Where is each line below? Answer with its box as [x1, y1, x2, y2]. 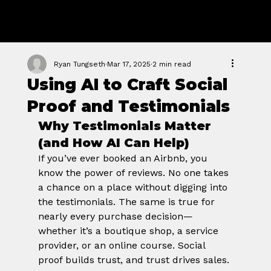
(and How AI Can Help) [38, 135, 189, 150]
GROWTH [31, 3, 100, 21]
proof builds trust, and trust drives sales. [38, 254, 229, 266]
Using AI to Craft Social [27, 75, 227, 94]
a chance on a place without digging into [38, 181, 230, 193]
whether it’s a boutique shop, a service [38, 225, 221, 237]
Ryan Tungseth [53, 60, 105, 68]
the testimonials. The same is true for [38, 196, 218, 207]
